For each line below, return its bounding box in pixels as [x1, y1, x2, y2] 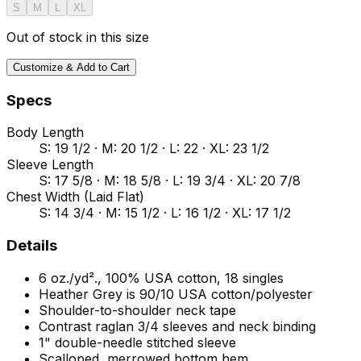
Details [6, 236, 57, 255]
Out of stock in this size [6, 28, 149, 45]
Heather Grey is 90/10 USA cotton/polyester [39, 285, 313, 302]
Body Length [6, 124, 84, 141]
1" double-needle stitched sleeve [39, 334, 236, 351]
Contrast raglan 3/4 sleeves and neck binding [39, 317, 316, 334]
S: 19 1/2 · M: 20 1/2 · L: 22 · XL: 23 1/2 [39, 140, 269, 157]
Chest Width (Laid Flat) [6, 189, 144, 205]
